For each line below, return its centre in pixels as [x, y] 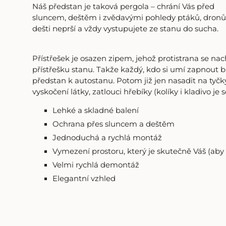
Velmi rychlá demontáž [96, 165]
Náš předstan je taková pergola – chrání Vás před [123, 7]
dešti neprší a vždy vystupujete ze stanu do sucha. [125, 29]
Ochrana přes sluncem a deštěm [113, 124]
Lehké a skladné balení [95, 110]
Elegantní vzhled [84, 178]
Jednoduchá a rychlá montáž [107, 137]
